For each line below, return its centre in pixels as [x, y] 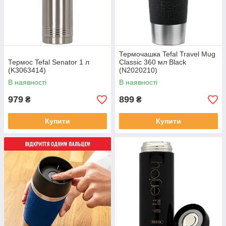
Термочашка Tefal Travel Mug [167, 54]
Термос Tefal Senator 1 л [49, 62]
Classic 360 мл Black [153, 62]
